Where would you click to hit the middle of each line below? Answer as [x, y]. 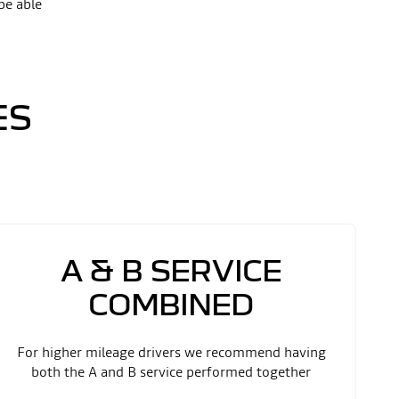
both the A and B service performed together [171, 371]
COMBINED [171, 303]
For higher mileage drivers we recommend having [171, 352]
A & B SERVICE [171, 269]
